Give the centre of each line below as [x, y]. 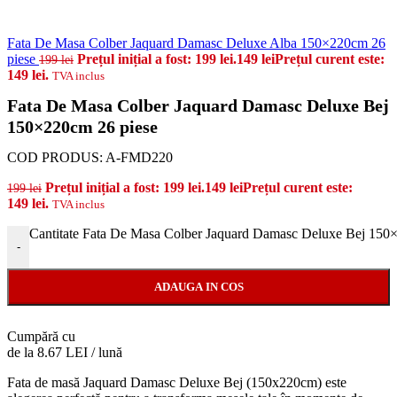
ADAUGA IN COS [198, 286]
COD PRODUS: [56, 157]
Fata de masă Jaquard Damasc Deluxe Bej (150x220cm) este [177, 382]
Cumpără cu [41, 336]
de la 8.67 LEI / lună [65, 352]
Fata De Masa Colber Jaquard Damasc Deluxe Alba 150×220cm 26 [196, 43]
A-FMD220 [139, 157]
